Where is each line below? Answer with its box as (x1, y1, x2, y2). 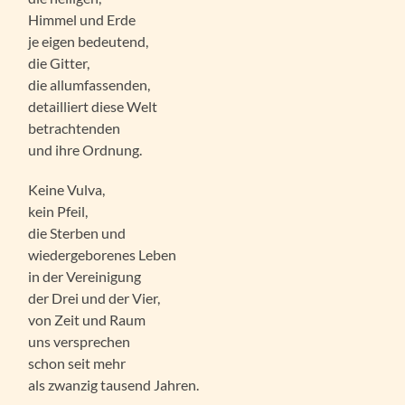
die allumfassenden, (28, 75, 151, 93)
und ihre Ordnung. (28, 140, 143, 158)
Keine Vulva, (28, 180, 106, 198)
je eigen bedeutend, (28, 32, 149, 50)
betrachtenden (28, 118, 121, 137)
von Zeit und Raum (28, 310, 146, 328)
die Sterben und (28, 223, 127, 241)
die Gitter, (28, 53, 90, 71)
